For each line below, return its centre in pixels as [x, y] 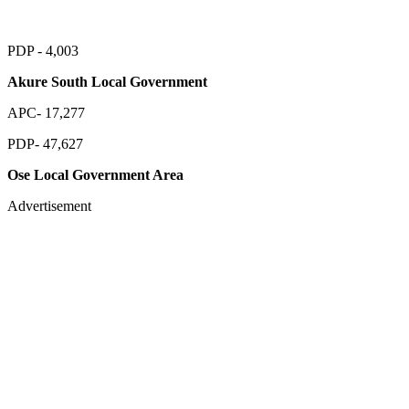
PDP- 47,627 [45, 143]
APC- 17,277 [46, 112]
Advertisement [49, 205]
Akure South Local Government [107, 81]
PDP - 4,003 [43, 50]
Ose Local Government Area [95, 174]
